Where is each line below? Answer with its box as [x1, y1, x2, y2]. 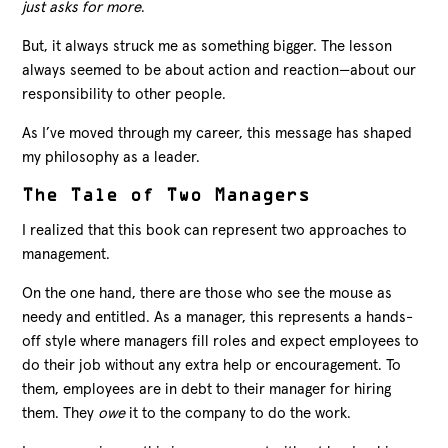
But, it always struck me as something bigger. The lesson [22, 38, 393, 54]
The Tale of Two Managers [22, 188, 311, 205]
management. [22, 246, 111, 262]
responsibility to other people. [22, 86, 227, 102]
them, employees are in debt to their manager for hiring [22, 381, 392, 397]
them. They [22, 405, 99, 421]
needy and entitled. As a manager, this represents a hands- [22, 309, 414, 325]
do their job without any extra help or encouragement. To [22, 357, 402, 373]
